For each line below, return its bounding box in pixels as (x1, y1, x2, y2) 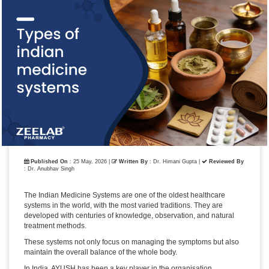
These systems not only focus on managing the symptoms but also (24, 238, 239, 247)
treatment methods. (24, 222, 86, 231)
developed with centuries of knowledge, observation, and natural (24, 211, 234, 220)
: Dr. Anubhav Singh (24, 166, 74, 172)
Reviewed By (209, 159, 244, 165)
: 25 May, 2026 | (68, 159, 112, 165)
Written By (119, 159, 148, 165)
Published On (31, 159, 68, 165)
